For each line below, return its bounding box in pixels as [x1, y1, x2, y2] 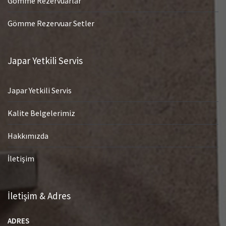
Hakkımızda [8, 131, 48, 141]
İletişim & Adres [8, 190, 71, 202]
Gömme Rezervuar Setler [8, 18, 94, 29]
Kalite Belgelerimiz [8, 108, 75, 119]
